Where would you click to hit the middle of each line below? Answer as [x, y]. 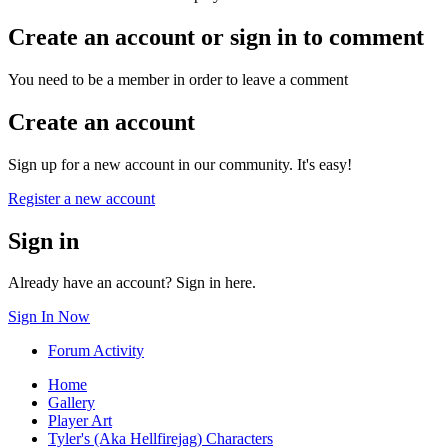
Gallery [71, 403]
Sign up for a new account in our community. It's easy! [180, 164]
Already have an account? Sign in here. [132, 283]
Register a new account [81, 198]
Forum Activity [96, 351]
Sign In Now [49, 317]
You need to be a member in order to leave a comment [178, 79]
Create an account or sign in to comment [216, 36]
